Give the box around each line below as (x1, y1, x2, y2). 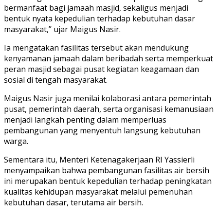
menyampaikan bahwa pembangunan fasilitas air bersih (4, 164, 209, 176)
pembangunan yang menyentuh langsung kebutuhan (4, 125, 200, 136)
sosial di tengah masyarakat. (4, 74, 108, 85)
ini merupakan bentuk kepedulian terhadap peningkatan (4, 175, 212, 186)
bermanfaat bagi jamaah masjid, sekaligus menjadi (4, 2, 188, 13)
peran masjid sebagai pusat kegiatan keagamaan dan (4, 63, 199, 74)
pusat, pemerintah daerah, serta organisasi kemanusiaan (4, 103, 214, 114)
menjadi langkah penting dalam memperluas (4, 114, 166, 125)
